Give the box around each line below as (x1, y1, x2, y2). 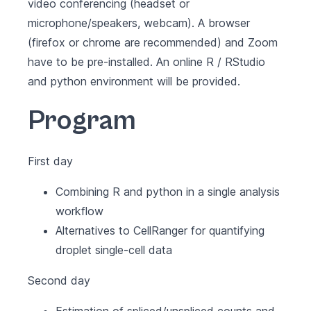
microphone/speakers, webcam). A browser (28, 16, 250, 30)
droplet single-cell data (56, 243, 172, 257)
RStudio (225, 55, 265, 69)
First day (28, 154, 73, 168)
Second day (28, 274, 90, 287)
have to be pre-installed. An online (28, 55, 206, 69)
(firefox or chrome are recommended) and (28, 35, 248, 49)
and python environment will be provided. (28, 74, 240, 88)
